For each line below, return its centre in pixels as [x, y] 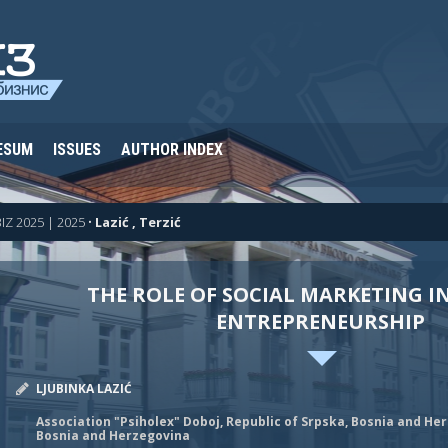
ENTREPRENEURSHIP [321, 321]
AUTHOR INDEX [172, 149]
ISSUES [77, 149]
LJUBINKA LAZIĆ [84, 388]
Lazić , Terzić [138, 222]
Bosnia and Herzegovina [113, 435]
